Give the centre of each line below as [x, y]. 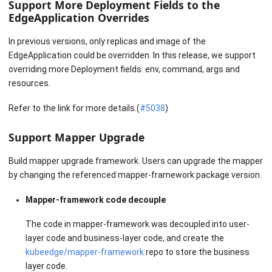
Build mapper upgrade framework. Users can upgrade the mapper [136, 161]
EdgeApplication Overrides [79, 17]
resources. [29, 83]
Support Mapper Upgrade [76, 137]
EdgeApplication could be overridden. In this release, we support [132, 56]
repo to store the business [197, 252]
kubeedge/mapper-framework [85, 252]
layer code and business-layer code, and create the [125, 238]
